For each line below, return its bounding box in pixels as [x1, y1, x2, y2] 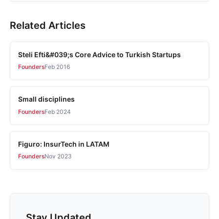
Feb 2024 [44, 108, 71, 115]
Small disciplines [18, 95, 75, 104]
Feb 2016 [44, 63, 70, 71]
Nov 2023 [44, 152, 72, 160]
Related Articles [10, 19, 86, 31]
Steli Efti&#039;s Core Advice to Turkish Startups [18, 50, 181, 59]
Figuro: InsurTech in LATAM [18, 139, 109, 148]
